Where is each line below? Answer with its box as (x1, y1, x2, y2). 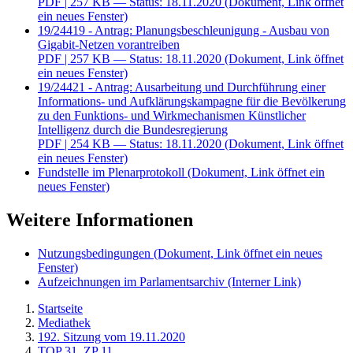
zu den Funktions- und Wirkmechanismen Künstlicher (38, 109, 306, 123)
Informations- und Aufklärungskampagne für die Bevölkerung (38, 95, 346, 109)
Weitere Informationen (6, 210, 193, 231)
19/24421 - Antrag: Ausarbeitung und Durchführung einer (38, 80, 325, 95)
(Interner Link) (228, 274, 301, 288)
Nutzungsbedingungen (38, 246, 154, 260)
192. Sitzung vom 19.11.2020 (38, 329, 185, 344)
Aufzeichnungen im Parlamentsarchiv (38, 274, 228, 288)
